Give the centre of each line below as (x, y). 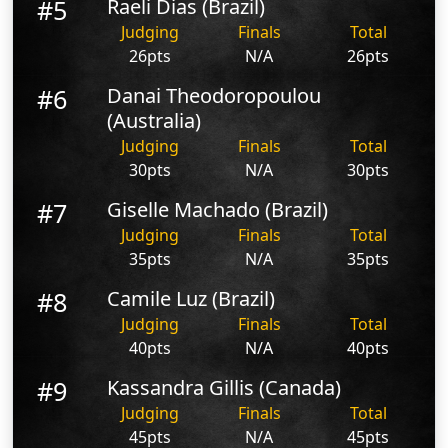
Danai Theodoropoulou (214, 95)
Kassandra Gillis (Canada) (224, 387)
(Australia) (154, 120)
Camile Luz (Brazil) (191, 298)
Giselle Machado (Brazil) (218, 209)
